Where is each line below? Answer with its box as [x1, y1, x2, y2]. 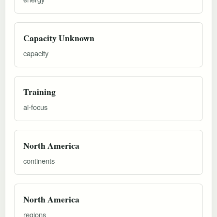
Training [23, 85, 56, 98]
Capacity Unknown [23, 31, 94, 44]
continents [23, 155, 55, 166]
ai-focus [23, 101, 47, 112]
